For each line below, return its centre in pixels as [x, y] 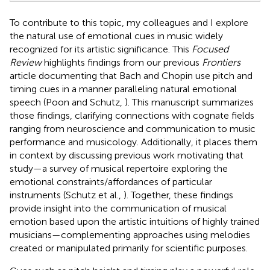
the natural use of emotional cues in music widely [116, 36]
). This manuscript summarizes [189, 102]
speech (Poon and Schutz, [67, 102]
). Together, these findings [178, 195]
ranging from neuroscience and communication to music [133, 128]
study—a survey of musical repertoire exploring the [119, 168]
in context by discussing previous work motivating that [127, 155]
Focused [210, 49]
